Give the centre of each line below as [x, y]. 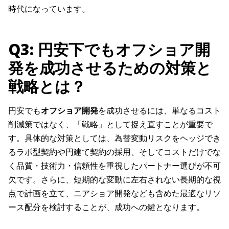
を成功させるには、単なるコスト [159, 111]
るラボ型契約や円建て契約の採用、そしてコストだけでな [114, 152]
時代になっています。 [49, 9]
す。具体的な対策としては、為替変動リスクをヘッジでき [114, 138]
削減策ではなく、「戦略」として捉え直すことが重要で [110, 124]
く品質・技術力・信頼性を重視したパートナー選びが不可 [114, 166]
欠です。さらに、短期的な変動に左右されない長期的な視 [114, 180]
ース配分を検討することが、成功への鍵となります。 [106, 207]
